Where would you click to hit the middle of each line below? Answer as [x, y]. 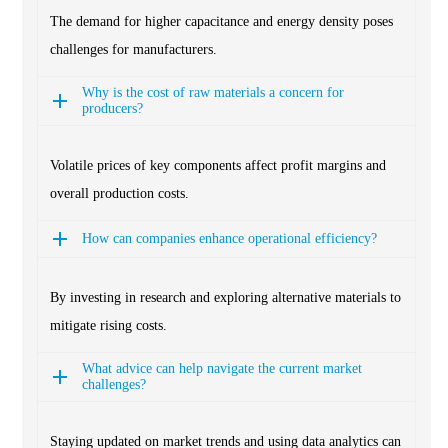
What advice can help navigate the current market [222, 368]
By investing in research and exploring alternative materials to [225, 297]
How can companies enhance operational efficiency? [229, 238]
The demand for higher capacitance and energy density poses [221, 21]
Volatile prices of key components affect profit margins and [218, 165]
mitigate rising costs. [108, 325]
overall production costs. [119, 193]
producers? [112, 108]
